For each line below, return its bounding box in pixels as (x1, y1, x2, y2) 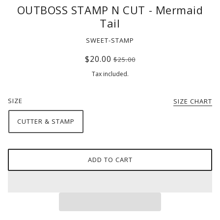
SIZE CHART (173, 97, 212, 106)
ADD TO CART (87, 155, 133, 165)
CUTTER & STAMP (17, 117, 75, 126)
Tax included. (91, 70, 129, 79)
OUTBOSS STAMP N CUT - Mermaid (17, 2, 203, 17)
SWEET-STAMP (86, 36, 134, 45)
